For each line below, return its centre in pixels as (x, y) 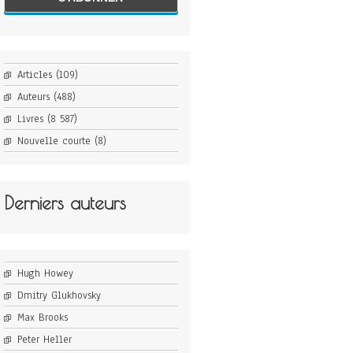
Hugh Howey (45, 274)
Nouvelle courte (54, 141)
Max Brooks (42, 318)
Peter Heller (44, 340)
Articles (34, 75)
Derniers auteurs (65, 203)
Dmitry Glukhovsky (59, 296)
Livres (30, 119)
